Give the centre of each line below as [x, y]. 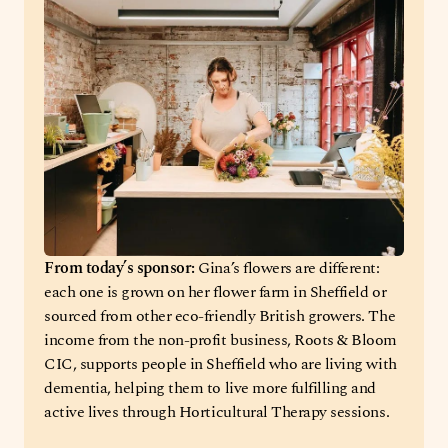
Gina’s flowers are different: [289, 267]
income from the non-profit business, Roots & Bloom [220, 339]
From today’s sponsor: [121, 267]
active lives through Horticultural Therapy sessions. [217, 411]
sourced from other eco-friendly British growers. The [220, 315]
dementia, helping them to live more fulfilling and [210, 387]
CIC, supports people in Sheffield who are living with [220, 363]
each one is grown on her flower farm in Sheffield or [215, 291]
